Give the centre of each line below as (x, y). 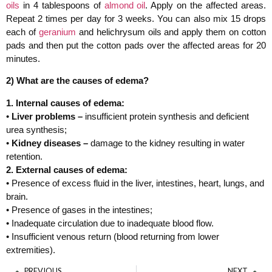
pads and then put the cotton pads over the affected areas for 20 (136, 45)
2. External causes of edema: (67, 169)
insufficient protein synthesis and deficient (166, 116)
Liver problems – (47, 116)
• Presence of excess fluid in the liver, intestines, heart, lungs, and (135, 183)
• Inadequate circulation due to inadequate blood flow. (110, 223)
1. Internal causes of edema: (65, 103)
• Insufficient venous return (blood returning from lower (113, 236)
